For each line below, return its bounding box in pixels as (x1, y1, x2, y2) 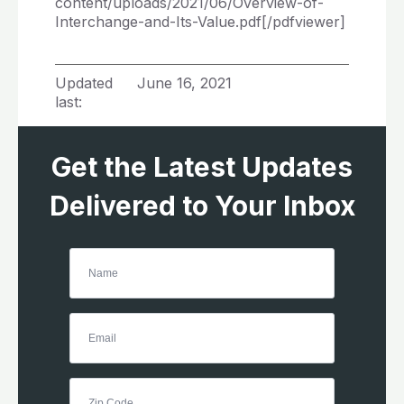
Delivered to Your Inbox (49, 189, 355, 223)
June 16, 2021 (136, 73, 232, 92)
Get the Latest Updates (51, 151, 353, 184)
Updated (54, 73, 113, 92)
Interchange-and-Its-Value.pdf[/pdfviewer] (54, 12, 345, 31)
